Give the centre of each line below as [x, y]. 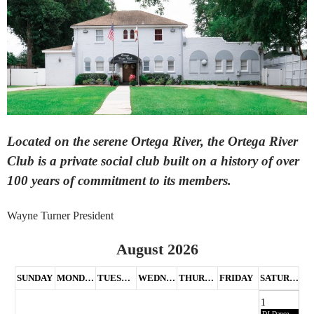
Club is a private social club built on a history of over [153, 161]
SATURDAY [294, 278]
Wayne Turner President [60, 216]
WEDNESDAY [171, 278]
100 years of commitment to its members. [119, 181]
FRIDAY [236, 278]
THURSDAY [209, 278]
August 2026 [157, 250]
